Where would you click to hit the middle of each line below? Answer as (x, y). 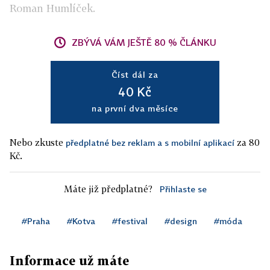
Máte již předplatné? (108, 189)
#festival (130, 221)
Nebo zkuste (38, 143)
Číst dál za (135, 75)
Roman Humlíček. (52, 8)
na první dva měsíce (135, 108)
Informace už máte (69, 261)
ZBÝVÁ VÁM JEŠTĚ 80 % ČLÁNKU (144, 42)
